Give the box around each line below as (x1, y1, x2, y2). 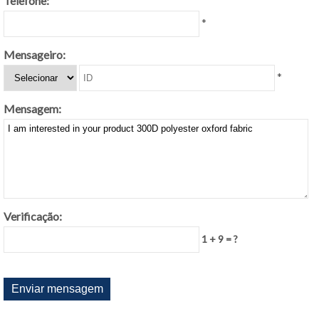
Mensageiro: (4, 48, 66, 61)
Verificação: (4, 209, 62, 223)
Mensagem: (4, 102, 61, 115)
